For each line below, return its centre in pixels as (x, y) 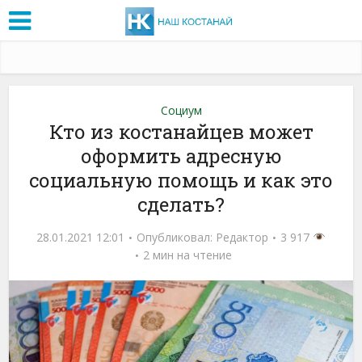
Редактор (242, 237)
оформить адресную (181, 156)
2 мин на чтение (187, 255)
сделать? (181, 204)
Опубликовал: (177, 237)
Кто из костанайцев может (181, 131)
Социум (181, 110)
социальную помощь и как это (181, 180)
